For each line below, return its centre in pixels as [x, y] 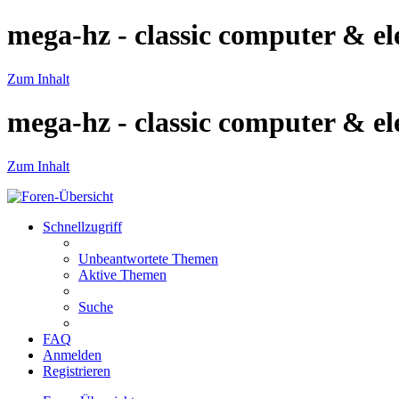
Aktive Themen [122, 274]
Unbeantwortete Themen [148, 258]
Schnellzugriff [82, 226]
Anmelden [72, 354]
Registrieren [77, 370]
